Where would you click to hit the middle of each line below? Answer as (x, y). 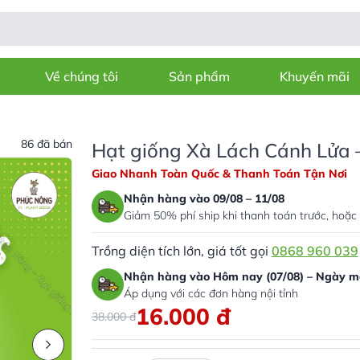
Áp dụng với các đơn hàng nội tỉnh (211, 293)
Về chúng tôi (81, 76)
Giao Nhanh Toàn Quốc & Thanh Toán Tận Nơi (219, 174)
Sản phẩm (199, 76)
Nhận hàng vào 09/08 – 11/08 (204, 198)
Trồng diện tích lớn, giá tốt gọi (181, 251)
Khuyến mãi (315, 76)
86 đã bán (46, 144)
